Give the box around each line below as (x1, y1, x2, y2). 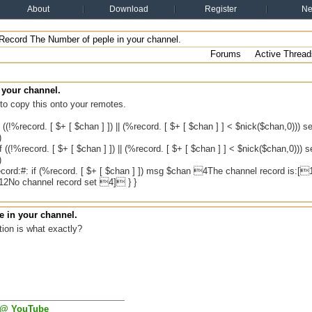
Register (205, 4, 237, 14)
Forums (210, 49, 241, 59)
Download (109, 4, 148, 14)
